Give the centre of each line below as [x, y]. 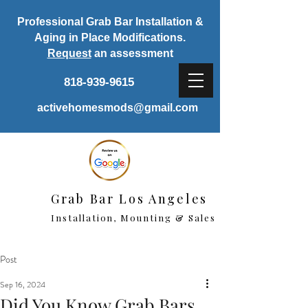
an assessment [132, 53]
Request [69, 53]
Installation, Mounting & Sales [133, 218]
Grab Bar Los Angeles [130, 199]
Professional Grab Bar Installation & [110, 22]
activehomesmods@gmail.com [118, 108]
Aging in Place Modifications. [110, 37]
